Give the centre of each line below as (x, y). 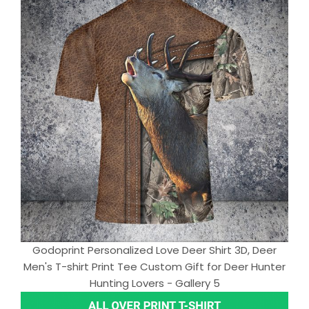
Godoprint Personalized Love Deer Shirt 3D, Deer (154, 250)
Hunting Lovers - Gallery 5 (154, 283)
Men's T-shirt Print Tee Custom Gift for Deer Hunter (154, 267)
